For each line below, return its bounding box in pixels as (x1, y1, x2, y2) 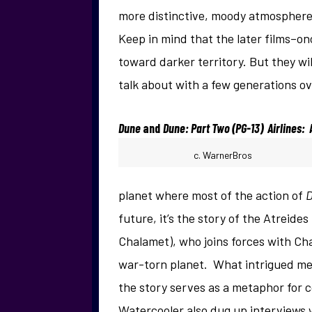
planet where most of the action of (118, 187, 306, 203)
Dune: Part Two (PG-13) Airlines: (163, 120, 309, 136)
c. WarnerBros (194, 148, 252, 161)
